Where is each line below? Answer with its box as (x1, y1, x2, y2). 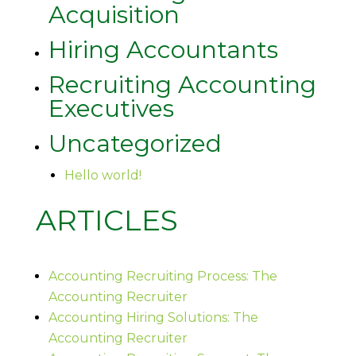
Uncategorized (48, 128, 222, 158)
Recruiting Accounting (48, 69, 316, 99)
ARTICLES (35, 202, 178, 238)
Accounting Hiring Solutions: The (48, 309, 258, 325)
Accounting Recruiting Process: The (48, 268, 277, 284)
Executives (48, 93, 174, 123)
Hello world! (64, 167, 141, 183)
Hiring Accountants (48, 34, 278, 64)
